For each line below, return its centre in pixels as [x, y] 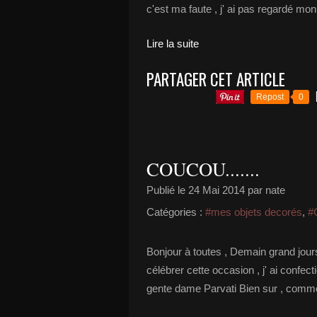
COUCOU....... [203, 169]
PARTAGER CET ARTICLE [216, 79]
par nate [265, 190]
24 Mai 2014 [217, 190]
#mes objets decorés [254, 212]
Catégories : [174, 212]
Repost [270, 97]
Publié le [167, 190]
